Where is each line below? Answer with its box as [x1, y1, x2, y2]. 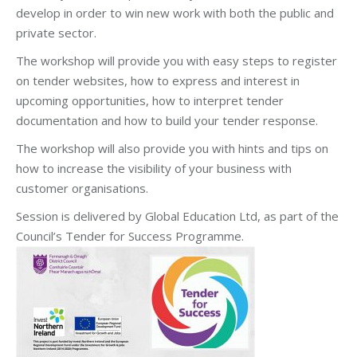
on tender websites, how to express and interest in [16, 72, 300, 88]
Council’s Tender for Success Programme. [16, 227, 244, 244]
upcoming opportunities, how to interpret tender [16, 92, 284, 108]
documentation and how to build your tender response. [16, 112, 318, 128]
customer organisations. [16, 179, 148, 196]
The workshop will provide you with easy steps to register [16, 52, 337, 69]
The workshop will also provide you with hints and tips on [16, 139, 328, 156]
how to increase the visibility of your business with [16, 159, 292, 176]
